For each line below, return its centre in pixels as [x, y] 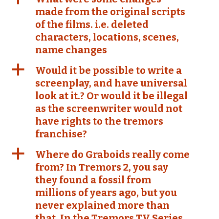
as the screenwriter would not [109, 109]
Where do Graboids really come [112, 154]
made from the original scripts [110, 12]
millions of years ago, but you [106, 193]
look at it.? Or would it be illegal [111, 96]
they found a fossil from [93, 180]
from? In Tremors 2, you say [102, 167]
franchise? [61, 134]
